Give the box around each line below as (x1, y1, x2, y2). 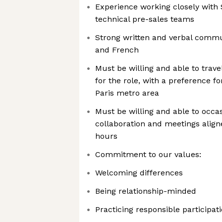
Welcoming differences (95, 168, 183, 177)
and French (95, 45, 139, 55)
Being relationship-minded (95, 186, 196, 196)
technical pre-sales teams (95, 14, 194, 24)
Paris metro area (95, 88, 159, 98)
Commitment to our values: (95, 150, 201, 159)
